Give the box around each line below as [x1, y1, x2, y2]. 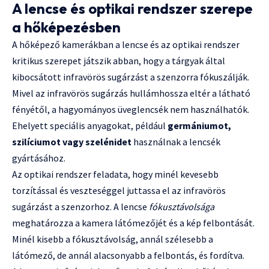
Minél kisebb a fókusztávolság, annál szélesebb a [12, 233, 213, 246]
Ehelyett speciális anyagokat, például [12, 119, 168, 132]
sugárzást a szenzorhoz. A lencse [12, 201, 149, 213]
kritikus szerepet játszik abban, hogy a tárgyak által [12, 55, 225, 67]
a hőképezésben [12, 18, 121, 37]
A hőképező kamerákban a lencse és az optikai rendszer [12, 38, 240, 51]
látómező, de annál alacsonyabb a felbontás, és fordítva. [12, 249, 244, 262]
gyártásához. [12, 152, 65, 165]
